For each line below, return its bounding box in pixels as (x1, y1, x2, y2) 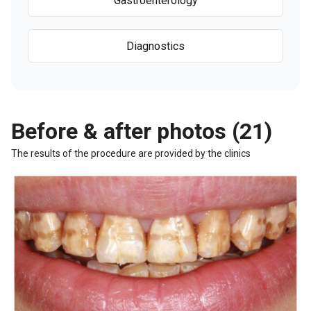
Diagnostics (126, 39, 185, 53)
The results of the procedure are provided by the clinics (11, 148, 251, 159)
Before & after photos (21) (11, 118, 272, 144)
